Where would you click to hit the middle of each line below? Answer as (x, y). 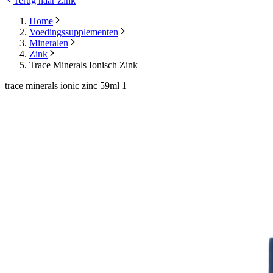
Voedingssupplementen (74, 32)
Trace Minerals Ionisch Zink (83, 65)
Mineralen (49, 43)
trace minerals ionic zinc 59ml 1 (66, 86)
